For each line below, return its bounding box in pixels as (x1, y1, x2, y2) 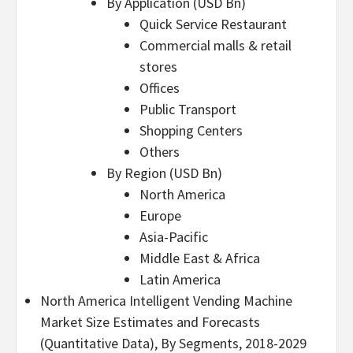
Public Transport (139, 100, 236, 118)
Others (139, 143, 180, 161)
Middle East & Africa (139, 249, 260, 267)
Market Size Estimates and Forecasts (40, 313, 260, 331)
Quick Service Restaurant (139, 15, 287, 33)
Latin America (139, 270, 221, 288)
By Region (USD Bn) (106, 164, 222, 182)
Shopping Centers (139, 121, 243, 139)
